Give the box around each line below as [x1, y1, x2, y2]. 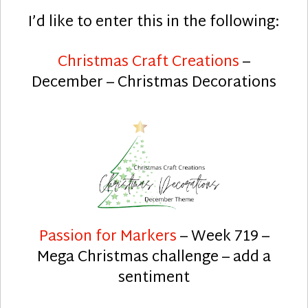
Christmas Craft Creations [58, 49, 239, 76]
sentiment [118, 265, 190, 291]
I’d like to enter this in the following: [28, 9, 280, 36]
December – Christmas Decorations [32, 69, 276, 96]
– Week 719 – [179, 223, 269, 250]
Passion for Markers [38, 223, 180, 250]
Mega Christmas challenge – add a [37, 244, 271, 271]
